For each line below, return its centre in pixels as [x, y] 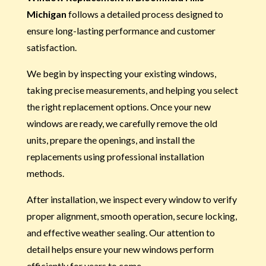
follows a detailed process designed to [145, 14]
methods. [45, 173]
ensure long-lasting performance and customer [121, 30]
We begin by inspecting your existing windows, [121, 73]
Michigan [46, 14]
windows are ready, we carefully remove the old [122, 123]
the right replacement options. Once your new [118, 106]
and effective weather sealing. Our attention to [121, 232]
